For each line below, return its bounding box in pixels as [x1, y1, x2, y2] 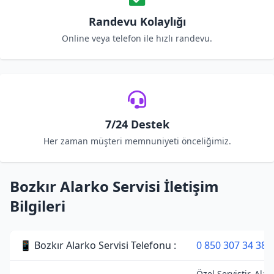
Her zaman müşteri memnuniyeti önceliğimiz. [43, 135, 231, 147]
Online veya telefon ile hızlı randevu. [62, 32, 212, 44]
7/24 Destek [105, 117, 169, 131]
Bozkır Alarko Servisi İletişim [10, 176, 219, 196]
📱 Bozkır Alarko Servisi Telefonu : [20, 239, 176, 252]
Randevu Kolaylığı [88, 14, 186, 29]
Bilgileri [10, 196, 65, 216]
